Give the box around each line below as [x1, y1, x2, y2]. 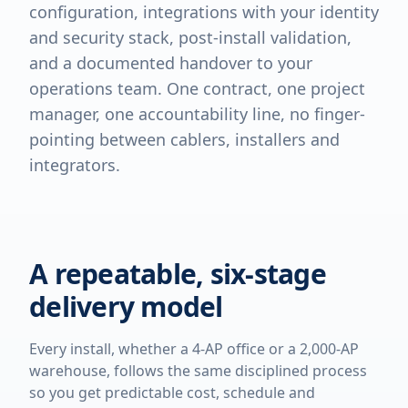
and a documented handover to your [29, 52, 312, 74]
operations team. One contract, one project [29, 77, 365, 99]
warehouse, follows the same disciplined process [29, 361, 367, 381]
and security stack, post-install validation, [29, 26, 352, 48]
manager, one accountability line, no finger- [29, 103, 365, 125]
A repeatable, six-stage [29, 255, 326, 292]
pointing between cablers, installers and [29, 128, 340, 150]
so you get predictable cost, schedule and [29, 382, 315, 403]
